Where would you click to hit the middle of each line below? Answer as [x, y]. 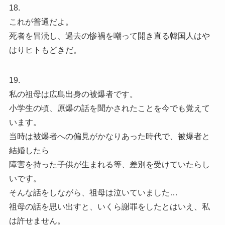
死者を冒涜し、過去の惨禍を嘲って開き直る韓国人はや [109, 36]
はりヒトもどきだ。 [45, 50]
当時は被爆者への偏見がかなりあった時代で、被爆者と [109, 136]
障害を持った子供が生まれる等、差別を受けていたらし [109, 164]
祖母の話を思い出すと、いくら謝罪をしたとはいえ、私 [109, 206]
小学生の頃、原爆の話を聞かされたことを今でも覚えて [109, 108]
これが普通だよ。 [41, 22]
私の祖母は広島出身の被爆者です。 [73, 94]
